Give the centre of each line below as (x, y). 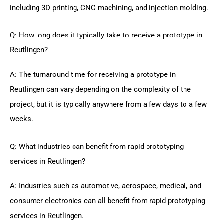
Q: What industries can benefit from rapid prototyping (97, 146)
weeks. (21, 119)
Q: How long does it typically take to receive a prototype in (106, 35)
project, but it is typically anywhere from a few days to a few (108, 104)
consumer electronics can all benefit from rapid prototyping (108, 201)
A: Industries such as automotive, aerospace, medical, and (106, 186)
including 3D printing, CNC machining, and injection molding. (109, 8)
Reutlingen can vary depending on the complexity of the (100, 90)
